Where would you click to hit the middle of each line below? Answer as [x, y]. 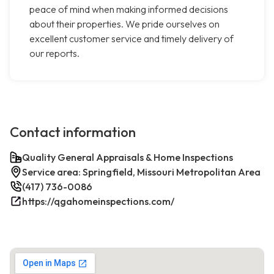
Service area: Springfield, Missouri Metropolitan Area [141, 172]
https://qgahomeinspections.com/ [98, 202]
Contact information [73, 132]
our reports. [54, 54]
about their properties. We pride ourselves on [124, 24]
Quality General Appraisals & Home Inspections [128, 157]
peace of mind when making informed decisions [129, 9]
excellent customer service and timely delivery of [131, 39]
